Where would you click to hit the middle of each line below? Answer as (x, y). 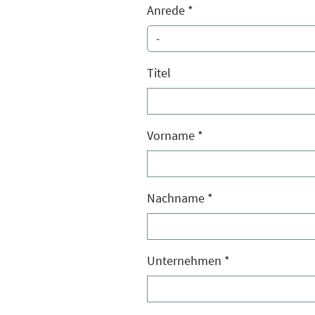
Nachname (177, 198)
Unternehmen (186, 260)
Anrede (167, 10)
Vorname (172, 135)
